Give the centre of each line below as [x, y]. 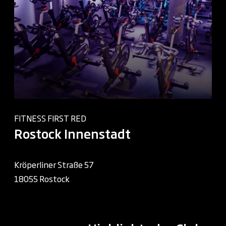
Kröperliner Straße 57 [54, 164]
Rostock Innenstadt [72, 133]
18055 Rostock [42, 178]
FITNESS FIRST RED [50, 118]
